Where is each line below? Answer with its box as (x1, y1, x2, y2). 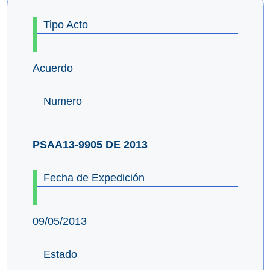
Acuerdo (32, 61, 73, 74)
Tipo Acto (43, 18, 88, 31)
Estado (43, 248, 77, 260)
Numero (43, 95, 82, 107)
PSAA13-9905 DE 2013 (32, 138, 148, 151)
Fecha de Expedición (43, 171, 145, 184)
